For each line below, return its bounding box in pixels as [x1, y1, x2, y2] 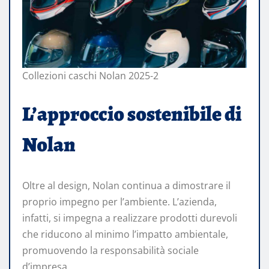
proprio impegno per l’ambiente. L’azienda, [22, 195, 217, 209]
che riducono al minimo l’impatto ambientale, [22, 228, 228, 241]
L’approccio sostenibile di [22, 100, 241, 128]
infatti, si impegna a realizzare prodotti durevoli [22, 211, 237, 225]
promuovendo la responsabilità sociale [22, 244, 199, 258]
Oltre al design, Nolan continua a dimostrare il [22, 179, 231, 193]
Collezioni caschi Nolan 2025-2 [22, 69, 159, 83]
